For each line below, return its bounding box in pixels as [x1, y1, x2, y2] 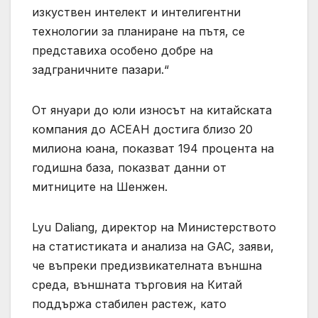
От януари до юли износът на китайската [32, 103, 272, 118]
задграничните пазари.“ [32, 62, 169, 77]
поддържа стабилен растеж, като [32, 297, 226, 312]
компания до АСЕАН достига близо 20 [32, 122, 253, 137]
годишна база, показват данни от [32, 160, 226, 175]
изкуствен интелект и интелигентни [32, 5, 241, 20]
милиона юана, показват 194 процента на [32, 141, 274, 156]
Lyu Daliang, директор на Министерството [32, 220, 276, 235]
